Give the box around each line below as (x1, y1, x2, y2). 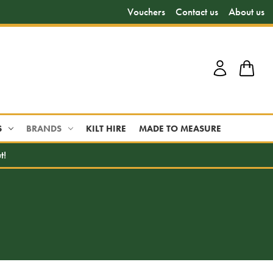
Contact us (175, 5, 218, 18)
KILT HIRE (86, 122, 127, 135)
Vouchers (127, 5, 165, 18)
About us (228, 5, 264, 18)
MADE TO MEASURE (139, 122, 222, 135)
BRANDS (26, 122, 62, 135)
